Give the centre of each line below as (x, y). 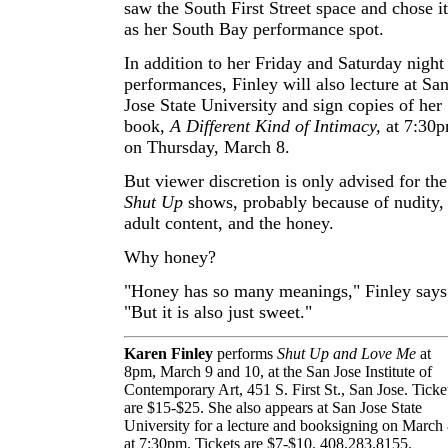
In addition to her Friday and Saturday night (284, 63)
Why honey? (170, 257)
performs (245, 353)
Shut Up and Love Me (346, 353)
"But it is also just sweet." (218, 312)
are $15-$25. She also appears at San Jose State (273, 407)
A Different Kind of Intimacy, (275, 126)
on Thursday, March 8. (207, 147)
